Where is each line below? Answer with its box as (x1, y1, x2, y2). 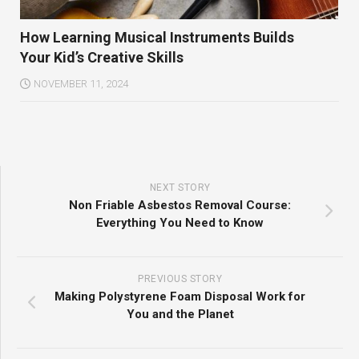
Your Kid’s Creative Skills (20, 49, 184, 67)
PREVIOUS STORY (138, 273, 222, 285)
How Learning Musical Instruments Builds (20, 29, 294, 46)
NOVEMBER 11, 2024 (34, 78, 128, 91)
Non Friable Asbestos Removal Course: (69, 198, 291, 213)
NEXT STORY (149, 182, 211, 194)
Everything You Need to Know (96, 216, 264, 231)
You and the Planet (126, 307, 234, 322)
